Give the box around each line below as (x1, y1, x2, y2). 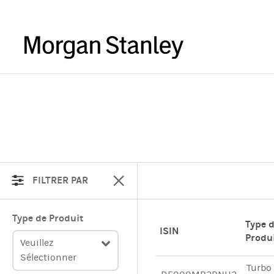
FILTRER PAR (30, 174, 88, 186)
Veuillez (20, 237, 54, 249)
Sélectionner (20, 251, 77, 264)
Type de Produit (12, 212, 83, 224)
